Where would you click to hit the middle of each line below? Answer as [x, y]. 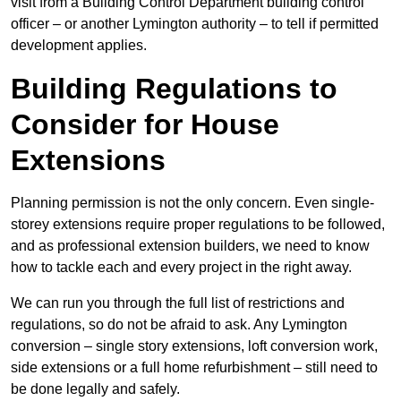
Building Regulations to [174, 89]
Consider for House [145, 125]
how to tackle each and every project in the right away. [181, 268]
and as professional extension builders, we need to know [190, 246]
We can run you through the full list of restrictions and [178, 303]
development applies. [79, 46]
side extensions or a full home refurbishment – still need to [194, 368]
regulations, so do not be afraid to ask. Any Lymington [179, 325]
